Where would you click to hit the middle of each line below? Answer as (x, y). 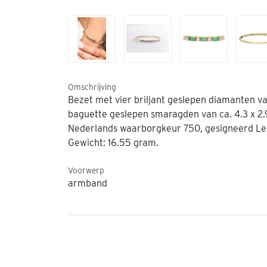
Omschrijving (92, 87)
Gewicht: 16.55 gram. (113, 142)
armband (88, 183)
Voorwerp (86, 170)
